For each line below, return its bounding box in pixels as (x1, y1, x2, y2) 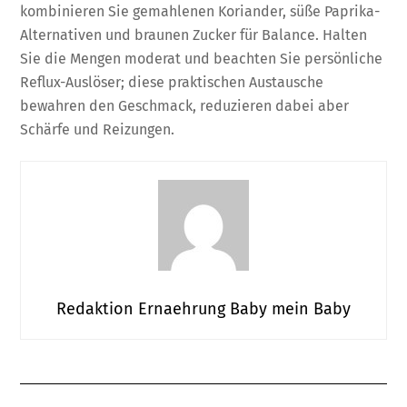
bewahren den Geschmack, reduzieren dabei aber (20, 96, 350, 114)
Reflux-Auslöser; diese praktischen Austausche (20, 73, 324, 91)
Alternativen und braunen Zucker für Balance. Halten (20, 25, 368, 44)
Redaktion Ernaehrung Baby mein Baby (56, 298, 351, 319)
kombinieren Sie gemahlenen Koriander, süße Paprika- (20, 2, 381, 20)
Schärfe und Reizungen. (20, 120, 175, 138)
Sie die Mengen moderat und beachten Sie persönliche (20, 49, 383, 67)
